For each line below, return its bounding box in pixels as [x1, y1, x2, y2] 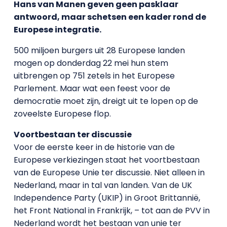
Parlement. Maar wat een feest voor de [13, 83, 170, 94]
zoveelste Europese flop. [13, 108, 111, 120]
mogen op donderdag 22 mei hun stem [13, 57, 168, 69]
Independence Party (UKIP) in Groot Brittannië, [13, 192, 200, 204]
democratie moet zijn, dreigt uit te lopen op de [13, 95, 198, 107]
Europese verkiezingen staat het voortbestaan [13, 154, 200, 166]
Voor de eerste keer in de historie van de [13, 141, 175, 153]
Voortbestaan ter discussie [13, 129, 132, 140]
